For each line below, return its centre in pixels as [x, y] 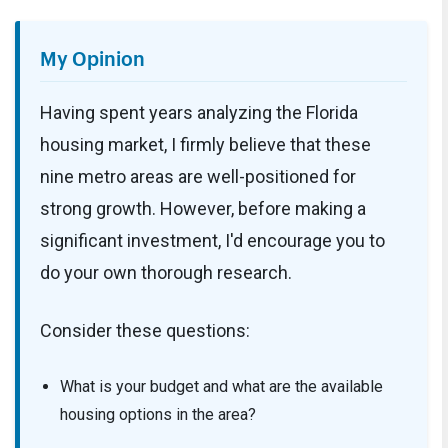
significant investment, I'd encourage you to [212, 241]
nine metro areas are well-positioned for [198, 177]
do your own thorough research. [166, 273]
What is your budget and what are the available [221, 387]
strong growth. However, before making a [203, 209]
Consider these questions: [145, 331]
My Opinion [92, 56]
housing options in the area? [158, 415]
